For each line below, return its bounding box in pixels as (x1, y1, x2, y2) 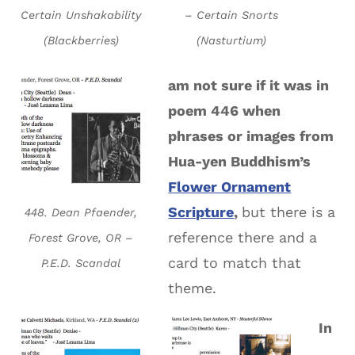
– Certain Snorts (185, 9, 279, 22)
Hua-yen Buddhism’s (168, 153, 311, 170)
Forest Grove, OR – (29, 231, 134, 245)
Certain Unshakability (21, 9, 142, 22)
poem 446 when (168, 102, 281, 120)
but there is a (242, 204, 336, 221)
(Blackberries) (43, 34, 119, 48)
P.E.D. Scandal (41, 257, 121, 270)
